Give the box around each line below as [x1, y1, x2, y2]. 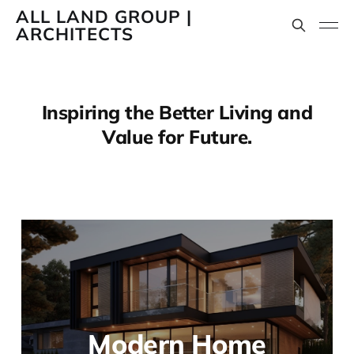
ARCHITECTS [16, 23, 134, 45]
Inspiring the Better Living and [41, 100, 313, 124]
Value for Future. [102, 124, 252, 149]
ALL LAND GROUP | [16, 6, 192, 28]
